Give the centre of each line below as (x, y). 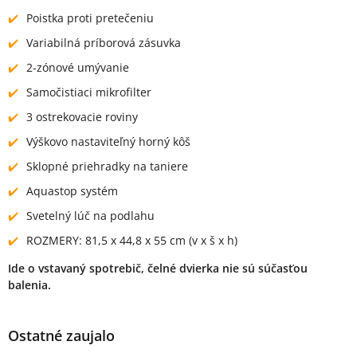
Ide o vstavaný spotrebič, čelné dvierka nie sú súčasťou (158, 268)
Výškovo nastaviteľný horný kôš (108, 141)
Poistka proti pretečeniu (90, 18)
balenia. (29, 284)
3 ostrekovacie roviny (82, 116)
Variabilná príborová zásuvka (104, 42)
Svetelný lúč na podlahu (90, 215)
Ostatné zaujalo (61, 335)
